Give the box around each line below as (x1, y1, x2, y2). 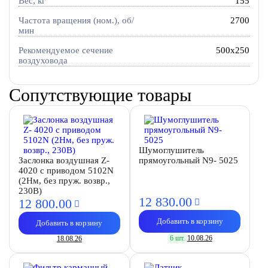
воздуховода (18, 55, 68, 65)
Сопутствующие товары (8, 84, 191, 105)
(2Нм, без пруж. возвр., (18, 175, 110, 185)
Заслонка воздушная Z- (18, 155, 109, 165)
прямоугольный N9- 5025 (139, 155, 239, 165)
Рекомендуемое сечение (18, 45, 113, 55)
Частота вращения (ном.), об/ (18, 16, 134, 26)
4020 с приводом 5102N (18, 165, 114, 175)
